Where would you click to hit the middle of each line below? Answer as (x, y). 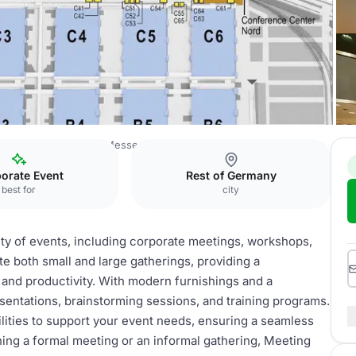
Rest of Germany (231, 175)
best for (19, 190)
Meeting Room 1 (238, 145)
